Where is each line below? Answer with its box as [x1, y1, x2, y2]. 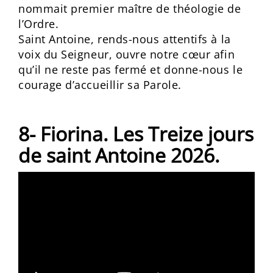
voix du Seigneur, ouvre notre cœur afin [18, 47, 235, 62]
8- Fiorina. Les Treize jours [18, 121, 253, 147]
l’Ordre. [18, 16, 59, 31]
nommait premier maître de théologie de [18, 1, 241, 16]
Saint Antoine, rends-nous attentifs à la [18, 32, 231, 46]
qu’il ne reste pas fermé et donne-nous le [18, 62, 243, 77]
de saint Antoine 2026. [18, 142, 219, 168]
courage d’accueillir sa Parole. [18, 77, 182, 92]
